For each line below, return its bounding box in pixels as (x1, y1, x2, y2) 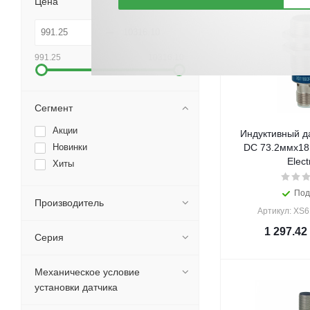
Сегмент (35, 102, 73, 113)
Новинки (53, 142, 87, 152)
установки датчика (35, 282, 118, 293)
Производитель (35, 197, 104, 208)
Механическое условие (35, 266, 140, 277)
